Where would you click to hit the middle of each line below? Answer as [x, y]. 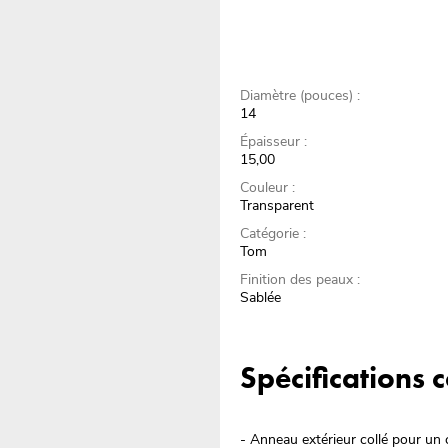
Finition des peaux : [300, 280]
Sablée [261, 298]
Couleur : [268, 188]
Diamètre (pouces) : [300, 96]
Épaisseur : [274, 142]
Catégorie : [273, 234]
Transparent [277, 206]
